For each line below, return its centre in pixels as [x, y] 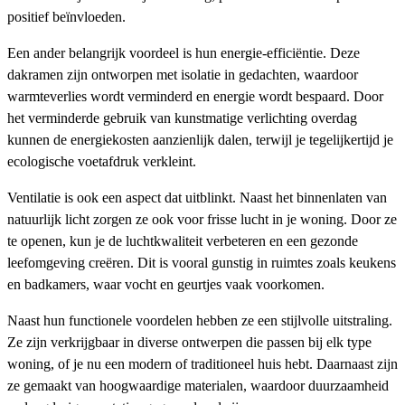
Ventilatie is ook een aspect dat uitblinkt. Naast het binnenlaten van [197, 197]
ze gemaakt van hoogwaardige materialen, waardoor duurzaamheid [198, 385]
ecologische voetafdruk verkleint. [102, 161]
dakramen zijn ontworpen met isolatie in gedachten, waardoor [183, 74]
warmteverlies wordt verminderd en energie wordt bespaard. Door [195, 96]
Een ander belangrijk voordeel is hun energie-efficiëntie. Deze [184, 52]
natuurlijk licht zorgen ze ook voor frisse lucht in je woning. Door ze [202, 219]
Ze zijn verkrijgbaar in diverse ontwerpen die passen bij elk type [189, 342]
